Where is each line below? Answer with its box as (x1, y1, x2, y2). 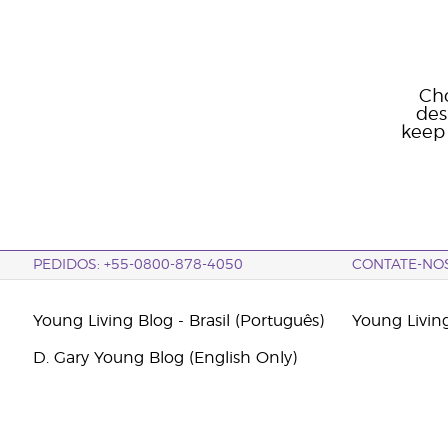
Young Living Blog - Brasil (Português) (32, 313, 324, 329)
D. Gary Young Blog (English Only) (32, 350, 297, 366)
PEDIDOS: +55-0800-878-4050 (32, 258, 243, 272)
